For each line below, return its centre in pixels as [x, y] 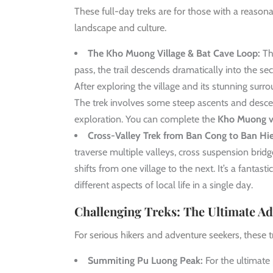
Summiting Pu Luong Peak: [145, 260]
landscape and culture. [120, 27]
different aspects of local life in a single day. [164, 185]
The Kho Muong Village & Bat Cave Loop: [174, 53]
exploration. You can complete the [146, 119]
